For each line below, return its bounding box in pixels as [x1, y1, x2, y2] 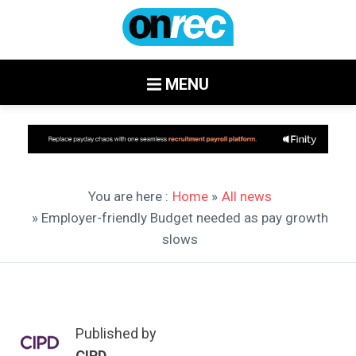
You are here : [88, 188, 168, 204]
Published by [75, 324, 157, 342]
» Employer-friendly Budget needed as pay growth [32, 209, 328, 226]
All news [222, 188, 272, 204]
